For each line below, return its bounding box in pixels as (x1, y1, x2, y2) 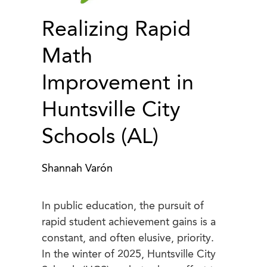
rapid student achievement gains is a (42, 217, 216, 228)
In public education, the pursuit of (42, 201, 204, 212)
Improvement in (42, 73, 194, 95)
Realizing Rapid (42, 20, 191, 42)
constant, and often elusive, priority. (42, 233, 214, 244)
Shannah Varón (42, 163, 113, 175)
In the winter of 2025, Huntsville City (42, 249, 216, 260)
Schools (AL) (42, 127, 159, 149)
